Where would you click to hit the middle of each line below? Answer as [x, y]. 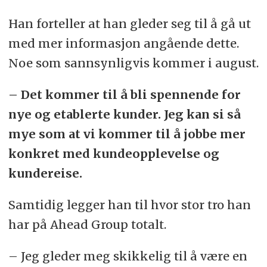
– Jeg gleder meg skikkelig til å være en [128, 256]
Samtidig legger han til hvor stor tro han [129, 205]
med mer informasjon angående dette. [123, 44]
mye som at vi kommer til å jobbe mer [127, 134]
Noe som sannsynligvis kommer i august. [133, 63]
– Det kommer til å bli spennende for [124, 95]
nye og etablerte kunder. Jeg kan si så [124, 114]
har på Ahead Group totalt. [87, 225]
